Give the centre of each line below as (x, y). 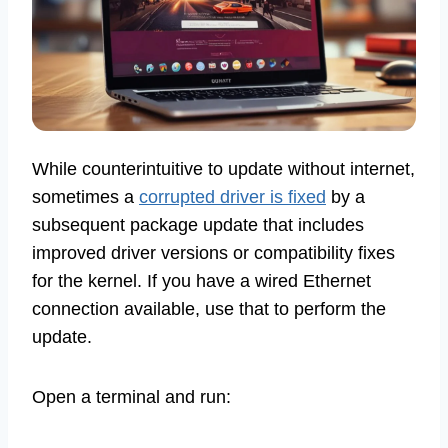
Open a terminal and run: (131, 397)
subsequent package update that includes (198, 225)
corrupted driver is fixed (232, 197)
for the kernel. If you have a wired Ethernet (201, 281)
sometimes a (85, 197)
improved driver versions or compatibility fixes (213, 253)
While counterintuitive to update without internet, (223, 169)
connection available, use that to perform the (209, 309)
